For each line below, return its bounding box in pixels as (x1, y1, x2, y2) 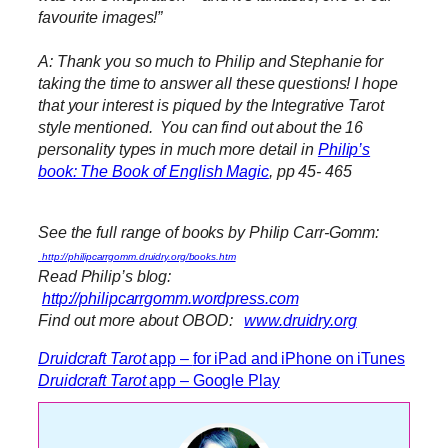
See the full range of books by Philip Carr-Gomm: (38, 222, 380, 241)
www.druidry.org (244, 310, 357, 329)
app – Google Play (149, 370, 280, 389)
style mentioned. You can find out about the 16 (38, 118, 364, 137)
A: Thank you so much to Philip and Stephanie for (38, 52, 384, 71)
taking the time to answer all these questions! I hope (38, 74, 398, 93)
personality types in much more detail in (38, 140, 318, 159)
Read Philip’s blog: (38, 266, 172, 285)
